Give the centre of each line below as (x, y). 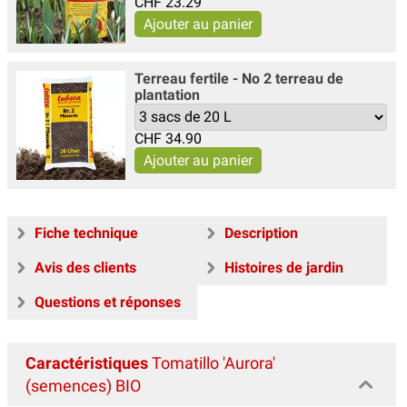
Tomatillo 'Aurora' (212, 362)
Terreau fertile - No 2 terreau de (239, 78)
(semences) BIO (83, 385)
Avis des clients (85, 267)
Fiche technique (86, 233)
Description (261, 233)
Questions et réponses (108, 302)
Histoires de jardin (284, 267)
